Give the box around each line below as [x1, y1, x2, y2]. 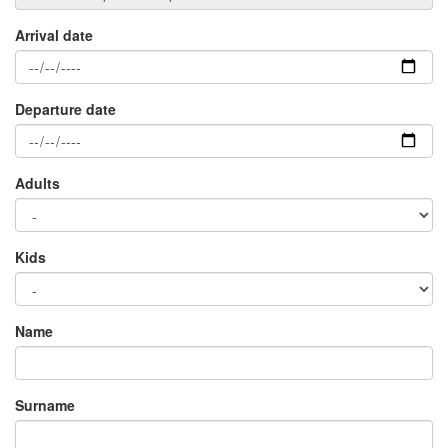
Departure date [15, 98, 116, 119]
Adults [15, 172, 60, 193]
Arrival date [15, 24, 93, 45]
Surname [15, 394, 75, 415]
